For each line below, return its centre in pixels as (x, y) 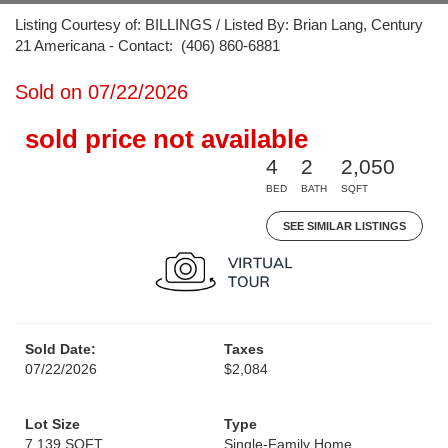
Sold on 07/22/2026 (101, 92)
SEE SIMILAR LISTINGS (344, 226)
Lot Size (52, 424)
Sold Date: (60, 349)
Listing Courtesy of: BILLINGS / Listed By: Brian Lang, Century (219, 24)
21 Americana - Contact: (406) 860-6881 (147, 45)
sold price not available (166, 139)
